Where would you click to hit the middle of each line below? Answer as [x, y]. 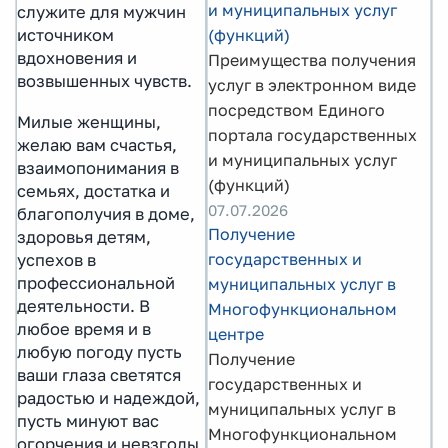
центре [236, 334]
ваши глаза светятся [99, 374]
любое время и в [84, 328]
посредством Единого [296, 110]
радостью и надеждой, [108, 397]
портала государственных [312, 135]
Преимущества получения [312, 60]
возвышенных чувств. [104, 81]
